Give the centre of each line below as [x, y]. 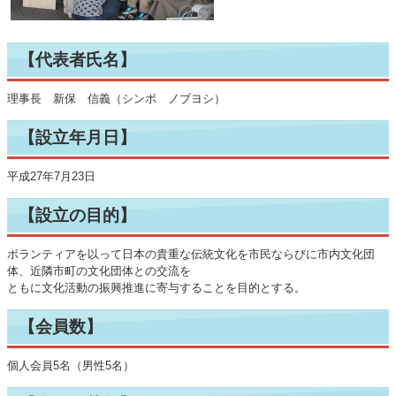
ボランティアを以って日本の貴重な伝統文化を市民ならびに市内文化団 [191, 254]
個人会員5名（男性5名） [71, 366]
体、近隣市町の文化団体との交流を [99, 271]
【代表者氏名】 [77, 60]
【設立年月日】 [77, 137]
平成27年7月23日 [51, 176]
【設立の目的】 [77, 215]
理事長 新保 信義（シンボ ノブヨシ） [116, 99]
